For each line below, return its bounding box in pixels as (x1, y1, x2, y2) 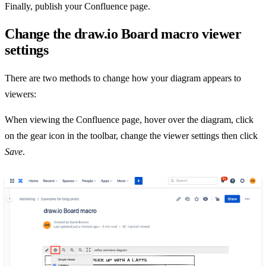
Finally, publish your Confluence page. (5, 1, 150, 12)
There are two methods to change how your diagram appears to (5, 72, 241, 83)
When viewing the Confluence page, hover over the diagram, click (5, 114, 254, 125)
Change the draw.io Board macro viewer (5, 26, 242, 42)
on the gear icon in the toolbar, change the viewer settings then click (5, 130, 258, 141)
